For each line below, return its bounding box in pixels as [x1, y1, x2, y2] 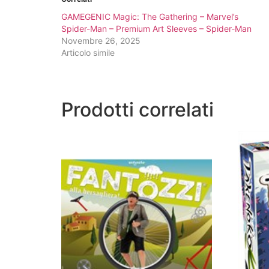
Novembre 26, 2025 [61, 35, 141, 46]
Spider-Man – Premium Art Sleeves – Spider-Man [61, 23, 252, 34]
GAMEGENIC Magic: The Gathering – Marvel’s [61, 11, 238, 22]
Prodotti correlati [61, 98, 214, 122]
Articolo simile [61, 47, 115, 58]
